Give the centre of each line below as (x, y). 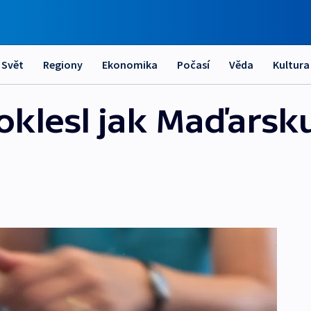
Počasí (193, 65)
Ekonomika (130, 65)
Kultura (291, 65)
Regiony (63, 65)
